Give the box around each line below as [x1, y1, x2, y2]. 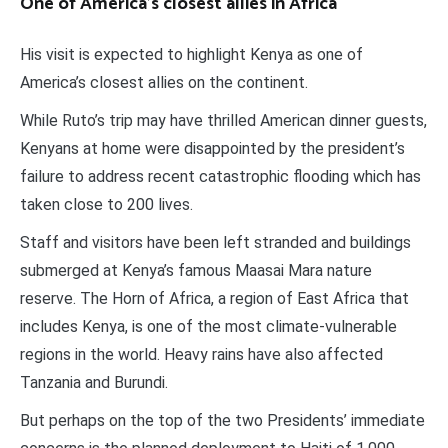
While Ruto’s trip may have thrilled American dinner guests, [20, 110, 427, 130]
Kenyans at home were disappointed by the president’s [20, 138, 405, 158]
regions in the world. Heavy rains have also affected [20, 344, 383, 364]
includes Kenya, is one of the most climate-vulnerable [20, 316, 397, 336]
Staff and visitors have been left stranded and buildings [20, 232, 411, 252]
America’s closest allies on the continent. [20, 72, 308, 92]
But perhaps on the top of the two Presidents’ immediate [20, 410, 425, 430]
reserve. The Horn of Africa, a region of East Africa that [20, 288, 409, 308]
